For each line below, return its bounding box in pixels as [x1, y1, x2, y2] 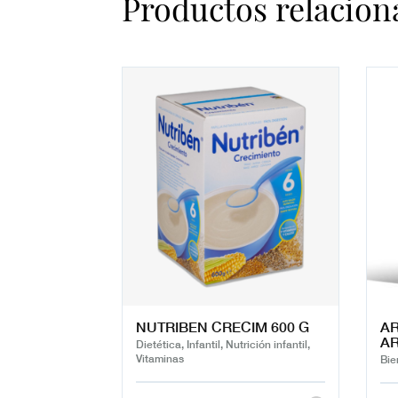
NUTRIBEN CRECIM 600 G [136, 315, 309, 338]
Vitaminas [136, 350, 184, 366]
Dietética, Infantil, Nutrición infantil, [136, 336, 310, 352]
